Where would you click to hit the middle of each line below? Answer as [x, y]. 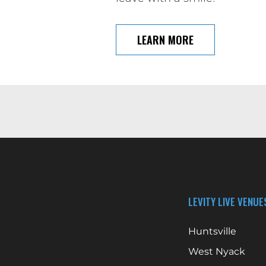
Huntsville [212, 231]
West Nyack [217, 251]
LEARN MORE [165, 39]
